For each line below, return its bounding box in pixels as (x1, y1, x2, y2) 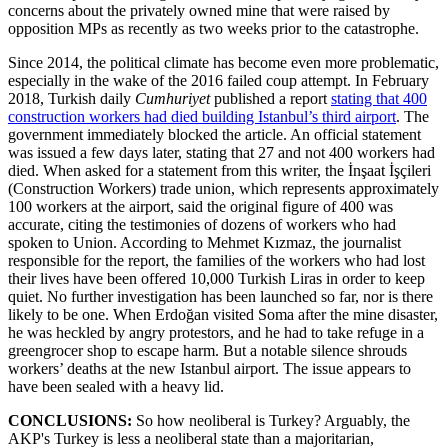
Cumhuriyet (135, 89, 210, 107)
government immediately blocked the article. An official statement (8, 125, 421, 143)
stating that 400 (331, 89, 427, 107)
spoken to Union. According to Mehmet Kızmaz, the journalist (8, 233, 401, 251)
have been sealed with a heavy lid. (8, 377, 224, 395)
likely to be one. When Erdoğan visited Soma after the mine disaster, (8, 305, 438, 323)
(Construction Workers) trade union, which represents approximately (8, 179, 439, 197)
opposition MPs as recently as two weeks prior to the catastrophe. (8, 19, 419, 37)
